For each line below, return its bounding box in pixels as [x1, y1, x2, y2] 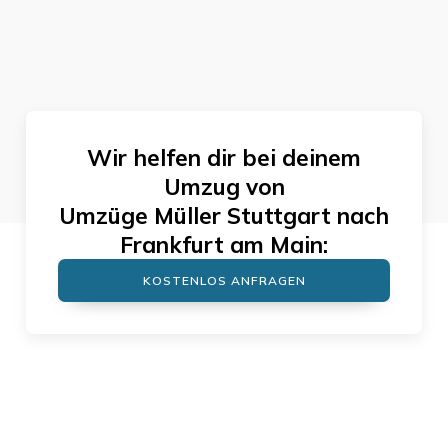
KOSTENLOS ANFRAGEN [142, 273, 306, 289]
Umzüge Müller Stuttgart [59, 201, 331, 231]
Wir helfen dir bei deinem [87, 143, 361, 173]
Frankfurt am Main [120, 230, 323, 260]
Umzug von [163, 172, 285, 202]
